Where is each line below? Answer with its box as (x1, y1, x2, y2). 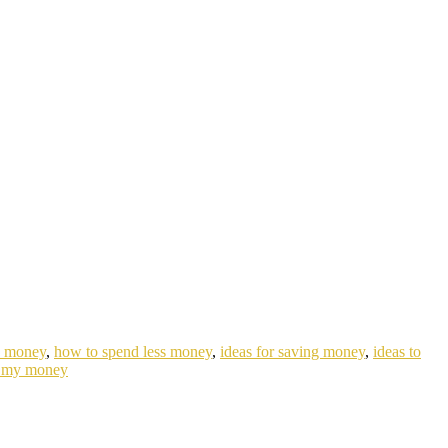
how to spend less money (54, 342, 212, 360)
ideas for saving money (220, 342, 365, 360)
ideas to (373, 342, 421, 360)
